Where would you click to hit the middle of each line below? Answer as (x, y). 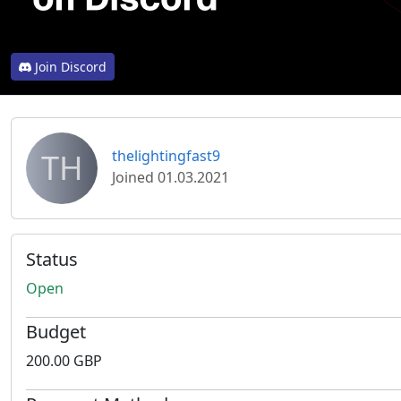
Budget (56, 332)
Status (52, 259)
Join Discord (71, 67)
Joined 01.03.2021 (171, 177)
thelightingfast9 (166, 156)
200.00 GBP (64, 361)
